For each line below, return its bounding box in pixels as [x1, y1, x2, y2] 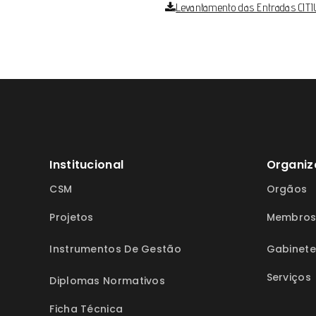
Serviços [266, 270, 311, 284]
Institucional [49, 157, 124, 173]
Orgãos [266, 182, 308, 196]
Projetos [49, 210, 94, 224]
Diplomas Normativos [49, 274, 166, 288]
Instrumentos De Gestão [49, 242, 181, 256]
